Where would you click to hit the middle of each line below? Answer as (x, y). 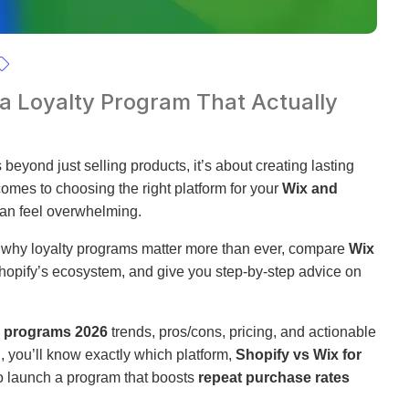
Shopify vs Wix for (299, 355)
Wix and (310, 189)
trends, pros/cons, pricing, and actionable (242, 332)
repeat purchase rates (274, 378)
